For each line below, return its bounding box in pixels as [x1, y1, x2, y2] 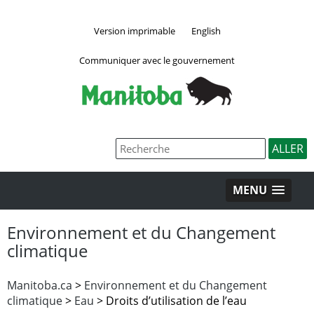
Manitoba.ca [7, 277, 72, 293]
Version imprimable [93, 24, 175, 37]
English [191, 24, 221, 37]
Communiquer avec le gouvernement [79, 53, 235, 67]
